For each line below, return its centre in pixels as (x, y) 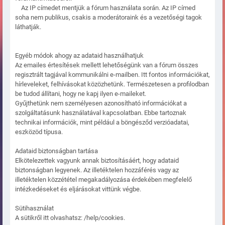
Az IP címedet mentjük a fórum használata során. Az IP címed (105, 8)
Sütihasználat (34, 208)
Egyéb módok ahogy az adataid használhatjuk (79, 56)
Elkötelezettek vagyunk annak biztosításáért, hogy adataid (97, 161)
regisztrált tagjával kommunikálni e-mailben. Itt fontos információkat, (113, 75)
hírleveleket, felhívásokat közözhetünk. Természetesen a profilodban (112, 84)
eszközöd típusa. (39, 132)
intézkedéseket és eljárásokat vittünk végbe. (78, 189)
